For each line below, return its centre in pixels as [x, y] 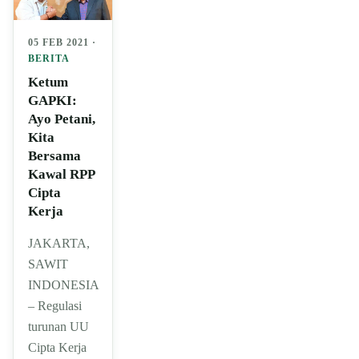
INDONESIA [63, 284]
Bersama [54, 155]
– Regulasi [55, 305]
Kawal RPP [61, 174]
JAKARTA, [59, 243]
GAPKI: [52, 100]
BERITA [49, 58]
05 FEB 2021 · [62, 42]
